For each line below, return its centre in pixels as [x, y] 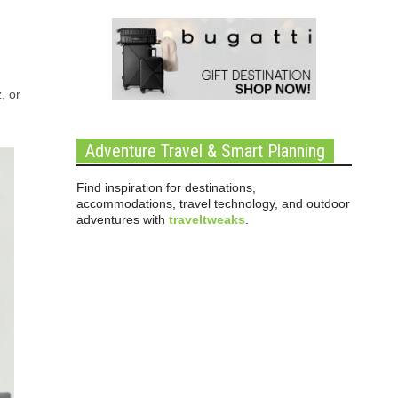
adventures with [123, 219]
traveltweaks [207, 219]
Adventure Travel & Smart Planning [205, 151]
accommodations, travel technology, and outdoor [213, 203]
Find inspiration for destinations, [166, 187]
